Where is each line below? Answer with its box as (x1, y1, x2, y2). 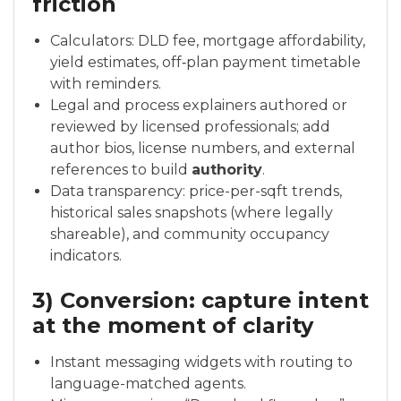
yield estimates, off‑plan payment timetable (50, 54, 361, 72)
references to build (50, 161, 192, 179)
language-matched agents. (50, 375, 246, 393)
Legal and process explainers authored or (50, 97, 347, 115)
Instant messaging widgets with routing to (50, 354, 353, 371)
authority (192, 161, 262, 179)
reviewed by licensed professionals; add (50, 118, 330, 136)
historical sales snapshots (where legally (50, 204, 333, 222)
